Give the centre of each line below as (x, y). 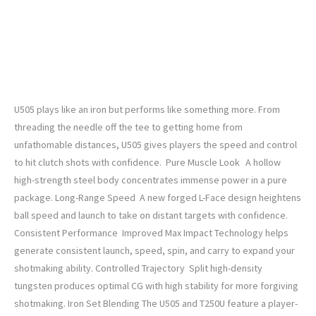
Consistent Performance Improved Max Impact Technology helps (151, 233)
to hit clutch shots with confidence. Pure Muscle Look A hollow (147, 163)
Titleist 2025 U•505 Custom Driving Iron (92, 84)
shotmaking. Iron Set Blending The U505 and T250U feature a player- (156, 304)
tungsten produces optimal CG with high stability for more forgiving (156, 286)
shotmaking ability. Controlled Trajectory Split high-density (138, 268)
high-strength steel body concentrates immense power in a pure (151, 180)
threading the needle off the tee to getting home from (128, 127)
